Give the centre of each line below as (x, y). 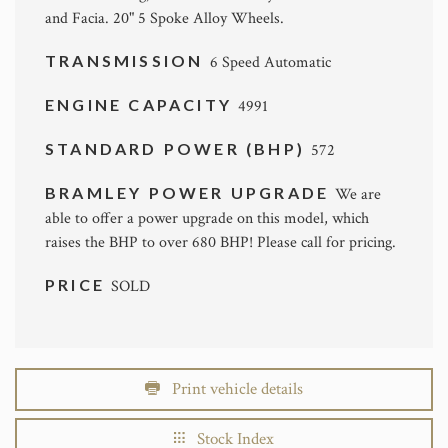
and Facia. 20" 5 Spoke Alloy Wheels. (164, 18)
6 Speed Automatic (270, 62)
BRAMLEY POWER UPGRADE (190, 192)
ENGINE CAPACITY (142, 104)
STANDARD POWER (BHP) (178, 148)
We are (358, 194)
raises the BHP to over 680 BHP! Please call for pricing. (220, 242)
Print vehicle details (231, 388)
